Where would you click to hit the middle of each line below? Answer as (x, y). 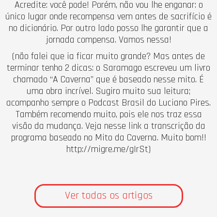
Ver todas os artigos (108, 195)
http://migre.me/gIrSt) (108, 149)
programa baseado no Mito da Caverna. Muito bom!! (108, 137)
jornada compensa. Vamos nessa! (108, 39)
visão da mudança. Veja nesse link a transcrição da (108, 126)
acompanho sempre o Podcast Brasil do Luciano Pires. (108, 102)
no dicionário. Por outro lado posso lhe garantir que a (108, 28)
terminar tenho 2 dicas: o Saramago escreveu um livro (108, 68)
